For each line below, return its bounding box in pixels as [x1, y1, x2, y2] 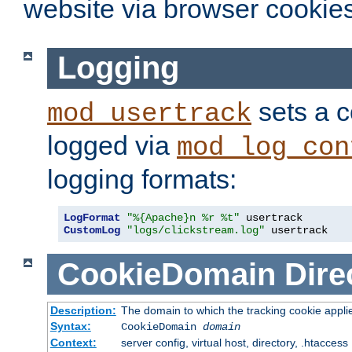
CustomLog [64, 223, 120, 236]
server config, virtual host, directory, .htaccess [120, 336, 348, 350]
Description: [49, 304, 116, 317]
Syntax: [49, 320, 91, 333]
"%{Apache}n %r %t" [126, 211, 240, 224]
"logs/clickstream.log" [126, 223, 265, 236]
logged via [47, 130, 177, 160]
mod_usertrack [47, 98, 251, 129]
